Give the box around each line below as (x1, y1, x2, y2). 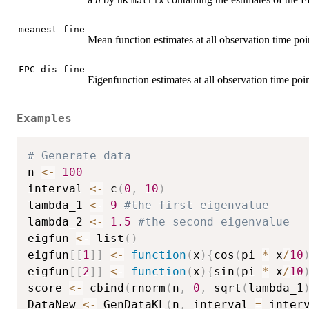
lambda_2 (28, 215, 90, 229)
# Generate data (28, 149, 131, 163)
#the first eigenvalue (124, 199, 269, 212)
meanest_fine (19, 24, 85, 34)
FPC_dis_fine (19, 64, 85, 74)
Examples (17, 112, 72, 125)
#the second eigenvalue (138, 215, 290, 229)
